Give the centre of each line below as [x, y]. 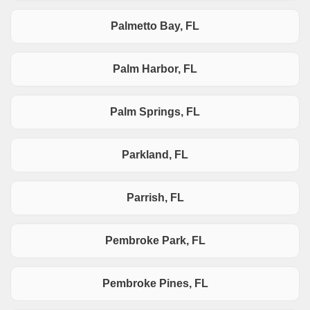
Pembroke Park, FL [155, 241]
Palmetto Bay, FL [155, 26]
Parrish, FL [155, 198]
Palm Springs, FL [155, 112]
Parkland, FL [155, 155]
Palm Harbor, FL [155, 69]
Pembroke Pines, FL [155, 284]
